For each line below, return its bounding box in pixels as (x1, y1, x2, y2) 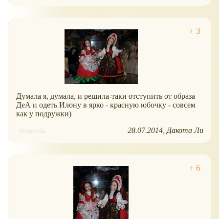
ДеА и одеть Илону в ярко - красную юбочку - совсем (16, 101, 196, 109)
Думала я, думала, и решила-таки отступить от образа (16, 92, 195, 101)
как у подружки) (16, 109, 71, 118)
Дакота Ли (167, 126, 203, 135)
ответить (19, 127, 45, 135)
